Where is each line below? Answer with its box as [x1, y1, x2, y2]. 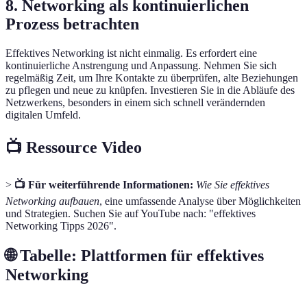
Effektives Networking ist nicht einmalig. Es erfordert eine [5, 47, 257, 60]
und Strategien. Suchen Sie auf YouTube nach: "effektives [5, 207, 256, 219]
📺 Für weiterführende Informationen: [14, 178, 193, 191]
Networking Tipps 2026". [5, 219, 116, 232]
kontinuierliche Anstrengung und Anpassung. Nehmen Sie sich [5, 60, 277, 72]
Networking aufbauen [5, 195, 99, 207]
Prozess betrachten [5, 15, 139, 34]
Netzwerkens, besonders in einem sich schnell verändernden [5, 97, 265, 109]
